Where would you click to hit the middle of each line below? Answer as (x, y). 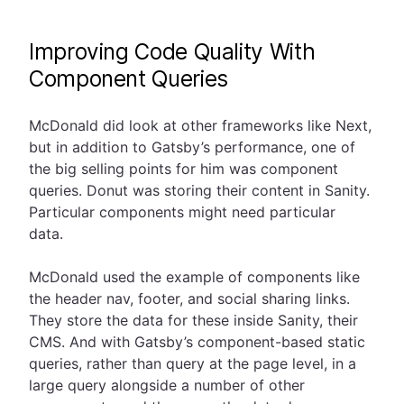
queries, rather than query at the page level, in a (193, 364)
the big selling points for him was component (184, 169)
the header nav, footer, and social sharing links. (189, 299)
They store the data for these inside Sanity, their (193, 321)
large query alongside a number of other (167, 386)
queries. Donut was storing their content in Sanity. (199, 191)
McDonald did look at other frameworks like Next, (200, 126)
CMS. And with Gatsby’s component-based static (197, 342)
